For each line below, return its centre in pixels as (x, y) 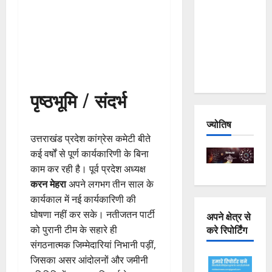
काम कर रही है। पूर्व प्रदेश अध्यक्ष (88, 169)
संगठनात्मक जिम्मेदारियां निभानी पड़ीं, (93, 245)
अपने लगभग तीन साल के (110, 184)
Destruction (229, 58)
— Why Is (225, 28)
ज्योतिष (219, 124)
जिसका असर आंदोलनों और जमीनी (89, 260)
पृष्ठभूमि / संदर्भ (78, 100)
